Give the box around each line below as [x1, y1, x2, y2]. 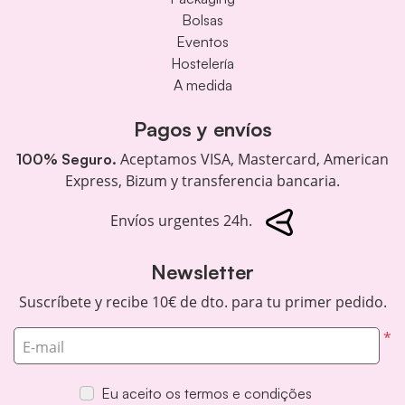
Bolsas [182, 11, 223, 30]
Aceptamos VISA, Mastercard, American [117, 149, 389, 170]
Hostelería [171, 54, 234, 73]
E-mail [22, 337, 64, 358]
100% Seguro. [16, 150, 117, 169]
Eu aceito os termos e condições [101, 383, 312, 402]
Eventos [176, 33, 229, 52]
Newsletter [151, 259, 254, 285]
